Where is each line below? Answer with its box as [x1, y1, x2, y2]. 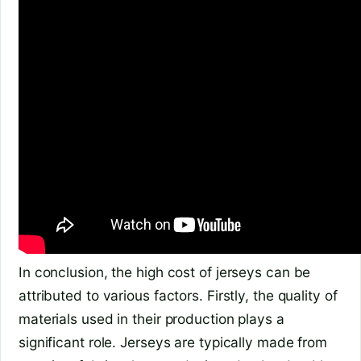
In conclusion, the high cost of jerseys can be [19, 263, 311, 280]
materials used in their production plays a [19, 309, 284, 327]
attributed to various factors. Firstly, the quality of [19, 286, 338, 304]
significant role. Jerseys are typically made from [19, 333, 328, 351]
